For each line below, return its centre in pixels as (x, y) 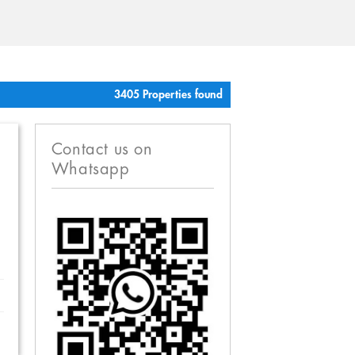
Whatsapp (90, 170)
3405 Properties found (168, 95)
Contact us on (102, 150)
